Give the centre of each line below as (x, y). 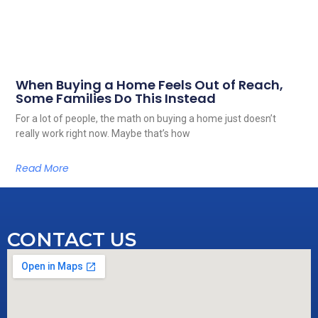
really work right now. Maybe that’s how (103, 133)
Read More (43, 168)
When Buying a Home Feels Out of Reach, (150, 84)
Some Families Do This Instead (116, 98)
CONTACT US (72, 239)
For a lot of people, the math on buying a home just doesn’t (146, 118)
